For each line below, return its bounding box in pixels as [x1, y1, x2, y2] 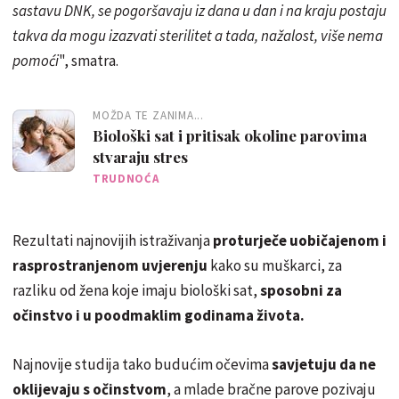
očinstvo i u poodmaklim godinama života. [12, 305, 305, 325]
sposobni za [260, 280, 342, 300]
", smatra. [59, 50, 118, 70]
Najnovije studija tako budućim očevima [12, 354, 272, 374]
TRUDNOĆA [93, 170, 159, 186]
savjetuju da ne [272, 354, 376, 374]
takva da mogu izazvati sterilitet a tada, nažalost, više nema [12, 25, 383, 45]
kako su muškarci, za [210, 255, 342, 275]
